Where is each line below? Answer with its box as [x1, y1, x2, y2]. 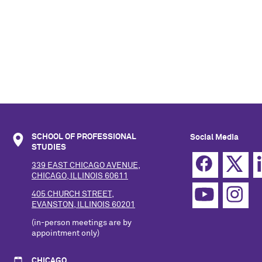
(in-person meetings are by [32, 218, 132, 227]
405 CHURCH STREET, [32, 189, 114, 198]
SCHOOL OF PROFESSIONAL [32, 133, 136, 142]
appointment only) [32, 229, 99, 237]
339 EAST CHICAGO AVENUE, [32, 161, 140, 170]
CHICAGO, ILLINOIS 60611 [32, 172, 128, 181]
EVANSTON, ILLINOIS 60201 [32, 200, 135, 209]
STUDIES [32, 143, 66, 152]
